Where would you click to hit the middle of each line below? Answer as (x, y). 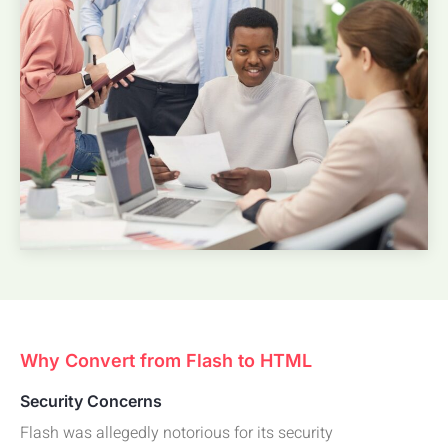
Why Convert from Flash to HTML (166, 360)
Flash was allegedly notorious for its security (176, 432)
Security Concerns (91, 400)
